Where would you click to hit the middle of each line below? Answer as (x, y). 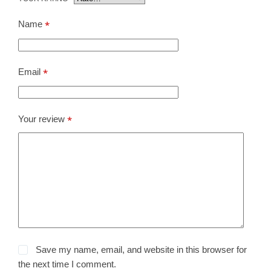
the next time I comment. (67, 264)
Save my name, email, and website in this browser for (142, 249)
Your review (43, 119)
